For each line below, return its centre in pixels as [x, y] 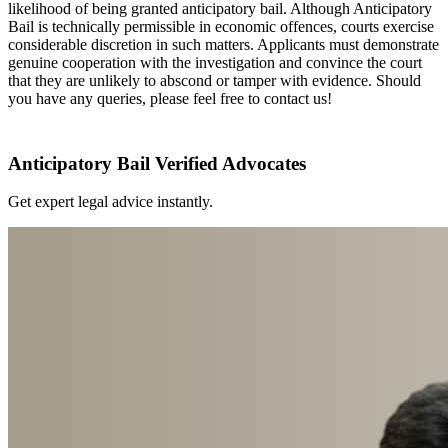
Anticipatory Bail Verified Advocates [157, 163]
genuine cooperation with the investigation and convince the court [215, 62]
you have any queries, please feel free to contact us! [170, 98]
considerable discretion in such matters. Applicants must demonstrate [223, 44]
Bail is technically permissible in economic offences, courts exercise [221, 26]
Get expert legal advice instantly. [110, 202]
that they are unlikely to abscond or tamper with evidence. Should [214, 80]
